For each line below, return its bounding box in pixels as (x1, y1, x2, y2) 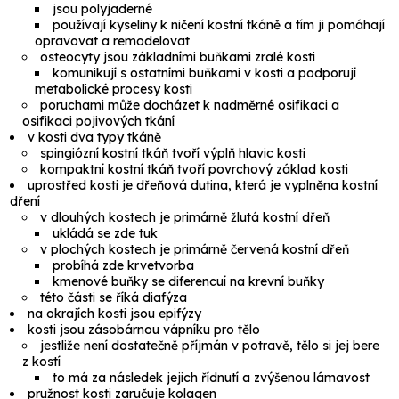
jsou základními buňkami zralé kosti (100, 49, 316, 66)
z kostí (22, 354, 61, 370)
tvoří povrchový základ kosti (174, 161, 349, 178)
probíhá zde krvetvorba (53, 257, 195, 274)
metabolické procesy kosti (35, 81, 193, 98)
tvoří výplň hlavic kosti (168, 145, 306, 162)
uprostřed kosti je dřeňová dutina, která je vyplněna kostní (28, 177, 379, 194)
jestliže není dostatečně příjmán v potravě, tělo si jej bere (40, 338, 380, 354)
